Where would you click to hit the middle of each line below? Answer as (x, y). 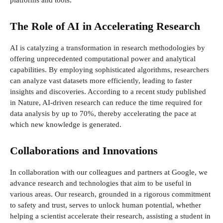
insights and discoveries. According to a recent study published (108, 92)
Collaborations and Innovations (84, 151)
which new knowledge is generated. (66, 125)
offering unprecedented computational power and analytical (103, 59)
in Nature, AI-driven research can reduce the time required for (106, 103)
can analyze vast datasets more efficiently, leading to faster (101, 81)
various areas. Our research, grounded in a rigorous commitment (110, 194)
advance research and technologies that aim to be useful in (101, 183)
